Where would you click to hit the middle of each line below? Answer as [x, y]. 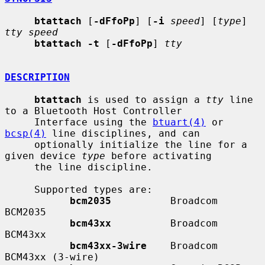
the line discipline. [20, 167]
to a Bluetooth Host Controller [93, 111]
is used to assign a [144, 99]
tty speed [31, 32]
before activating [159, 156]
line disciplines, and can [123, 133]
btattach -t [67, 43]
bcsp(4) [25, 133]
